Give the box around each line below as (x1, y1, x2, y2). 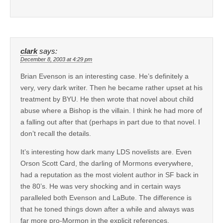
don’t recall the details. (20, 129, 91, 137)
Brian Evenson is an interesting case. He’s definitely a (20, 72, 189, 80)
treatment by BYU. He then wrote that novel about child (20, 95, 194, 103)
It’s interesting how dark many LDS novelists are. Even (20, 147, 192, 156)
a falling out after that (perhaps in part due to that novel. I (20, 117, 200, 126)
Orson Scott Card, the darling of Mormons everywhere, (20, 159, 193, 167)
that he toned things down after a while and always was (20, 205, 194, 213)
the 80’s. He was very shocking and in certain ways (20, 182, 181, 190)
